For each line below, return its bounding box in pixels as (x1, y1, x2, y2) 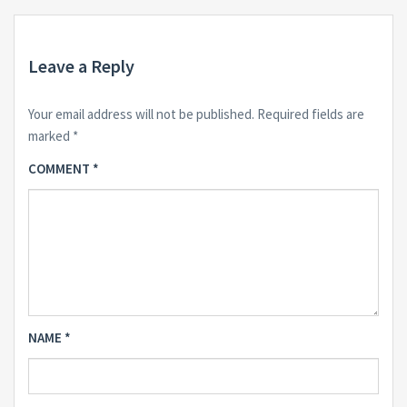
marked (28, 127, 73, 145)
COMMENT (28, 160, 93, 178)
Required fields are (257, 105, 364, 124)
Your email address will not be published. (28, 105, 254, 124)
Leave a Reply (28, 55, 134, 78)
